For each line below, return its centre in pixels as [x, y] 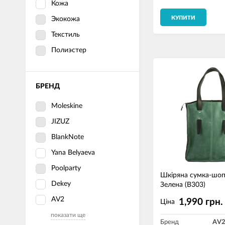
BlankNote [68, 137]
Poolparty [66, 168]
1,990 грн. [201, 202]
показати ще [68, 215]
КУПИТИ [183, 18]
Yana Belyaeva [73, 153]
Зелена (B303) [183, 185]
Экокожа [66, 19]
